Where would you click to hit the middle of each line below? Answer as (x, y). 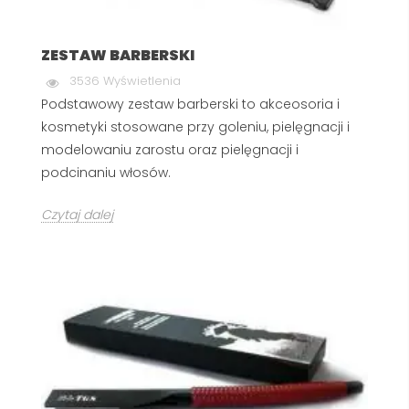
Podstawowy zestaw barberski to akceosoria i (190, 105)
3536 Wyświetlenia (125, 81)
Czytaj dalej (77, 215)
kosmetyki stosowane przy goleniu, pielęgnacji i (195, 127)
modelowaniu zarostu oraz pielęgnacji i (170, 150)
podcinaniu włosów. (106, 173)
